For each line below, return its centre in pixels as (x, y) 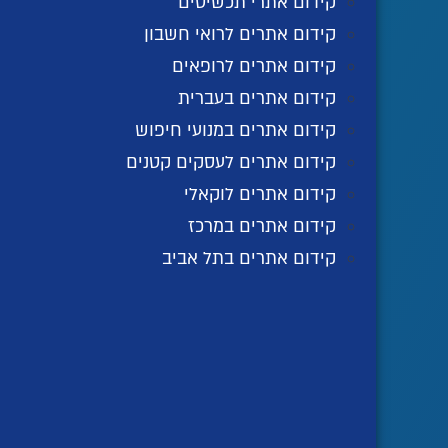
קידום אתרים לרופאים (254, 67)
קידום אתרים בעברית (257, 99)
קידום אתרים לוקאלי (260, 195)
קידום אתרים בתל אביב (249, 259)
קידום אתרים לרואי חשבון (240, 35)
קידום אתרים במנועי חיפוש (235, 131)
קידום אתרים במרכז (262, 227)
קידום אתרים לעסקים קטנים (231, 163)
